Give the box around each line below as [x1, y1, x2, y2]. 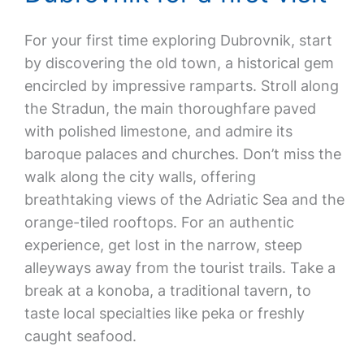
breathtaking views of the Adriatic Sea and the [24, 191, 344, 208]
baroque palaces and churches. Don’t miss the [24, 145, 341, 162]
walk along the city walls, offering [24, 168, 256, 185]
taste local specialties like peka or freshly [24, 305, 305, 322]
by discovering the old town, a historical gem [24, 54, 334, 71]
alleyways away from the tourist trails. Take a [24, 259, 336, 276]
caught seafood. [24, 327, 136, 344]
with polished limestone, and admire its [24, 123, 292, 140]
